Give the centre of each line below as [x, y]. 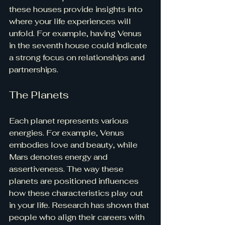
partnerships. [34, 69]
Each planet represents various [70, 121]
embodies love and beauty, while [74, 145]
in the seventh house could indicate [79, 45]
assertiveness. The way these [67, 169]
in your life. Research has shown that [80, 205]
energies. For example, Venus [68, 133]
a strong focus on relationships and [78, 57]
